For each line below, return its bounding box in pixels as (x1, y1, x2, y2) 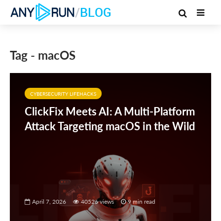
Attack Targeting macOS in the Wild (25, 119, 195, 133)
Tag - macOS (10, 48, 75, 62)
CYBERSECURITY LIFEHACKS (30, 91, 96, 97)
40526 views (81, 197, 114, 205)
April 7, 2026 (32, 197, 66, 205)
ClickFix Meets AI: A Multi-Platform (25, 105, 195, 118)
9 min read (128, 197, 155, 205)
